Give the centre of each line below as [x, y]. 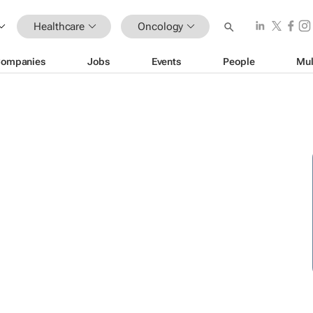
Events [166, 61]
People [239, 61]
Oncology [161, 26]
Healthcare [59, 26]
